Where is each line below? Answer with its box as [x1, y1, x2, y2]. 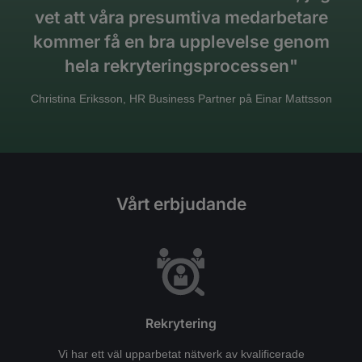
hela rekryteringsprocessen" [64, 56, 298, 76]
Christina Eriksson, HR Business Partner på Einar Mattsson [30, 92, 332, 105]
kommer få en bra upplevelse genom [32, 32, 330, 52]
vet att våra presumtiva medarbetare [34, 7, 328, 27]
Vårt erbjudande [116, 194, 246, 214]
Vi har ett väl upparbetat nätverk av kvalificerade [57, 347, 305, 360]
